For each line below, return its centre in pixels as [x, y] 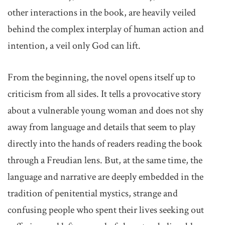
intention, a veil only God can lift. [74, 46]
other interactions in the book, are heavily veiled [102, 13]
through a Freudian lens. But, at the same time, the [105, 160]
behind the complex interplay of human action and [106, 29]
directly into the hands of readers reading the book [105, 144]
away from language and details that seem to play [101, 127]
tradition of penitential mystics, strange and [93, 193]
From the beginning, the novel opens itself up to [101, 77]
